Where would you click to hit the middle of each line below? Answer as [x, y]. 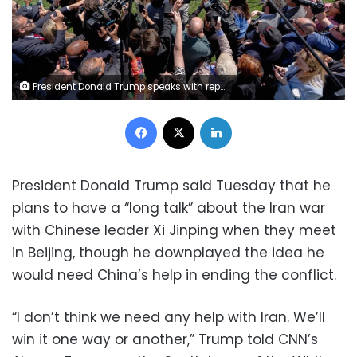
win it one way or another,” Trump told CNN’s [165, 339]
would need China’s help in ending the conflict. [174, 275]
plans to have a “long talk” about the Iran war [169, 208]
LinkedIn [252, 116]
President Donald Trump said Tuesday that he [171, 185]
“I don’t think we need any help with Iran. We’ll [169, 317]
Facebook [182, 116]
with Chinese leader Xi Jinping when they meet [174, 230]
